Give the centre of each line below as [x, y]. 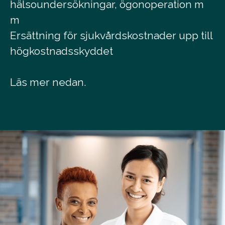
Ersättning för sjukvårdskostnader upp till [111, 36]
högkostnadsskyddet [62, 51]
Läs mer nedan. [49, 82]
